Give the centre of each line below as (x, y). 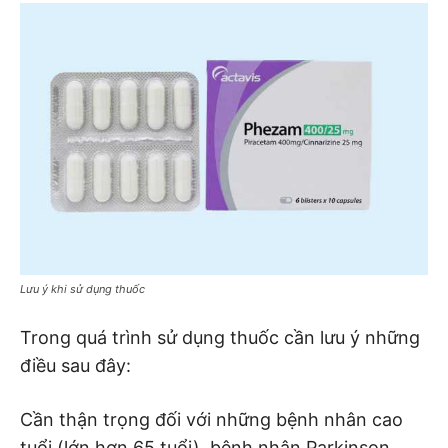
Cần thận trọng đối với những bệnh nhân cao (211, 419)
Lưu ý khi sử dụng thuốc (82, 288)
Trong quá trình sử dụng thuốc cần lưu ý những (220, 337)
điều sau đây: (75, 365)
